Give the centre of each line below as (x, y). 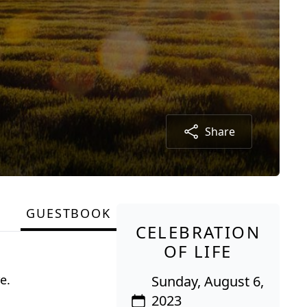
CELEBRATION (198, 232)
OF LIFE (198, 251)
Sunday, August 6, (207, 281)
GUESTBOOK (69, 213)
